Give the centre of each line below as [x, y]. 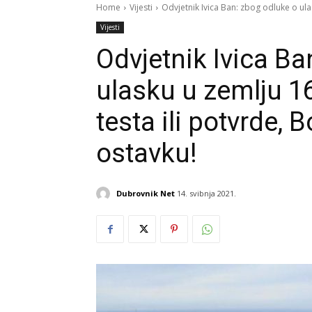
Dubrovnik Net [146, 193]
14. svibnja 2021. [206, 194]
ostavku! [147, 153]
